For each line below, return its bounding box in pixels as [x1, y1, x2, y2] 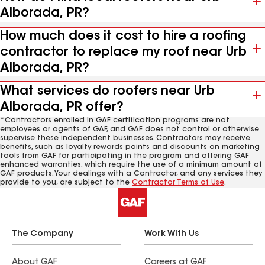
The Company [12, 230, 73, 238]
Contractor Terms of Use [132, 179, 224, 186]
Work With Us [144, 230, 199, 238]
